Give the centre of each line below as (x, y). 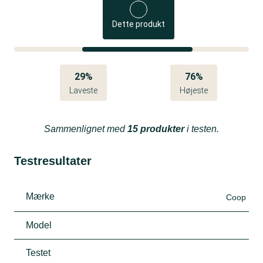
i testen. (202, 129)
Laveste (83, 90)
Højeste (194, 90)
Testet (38, 252)
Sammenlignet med (86, 129)
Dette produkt (139, 24)
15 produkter (156, 129)
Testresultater (53, 161)
